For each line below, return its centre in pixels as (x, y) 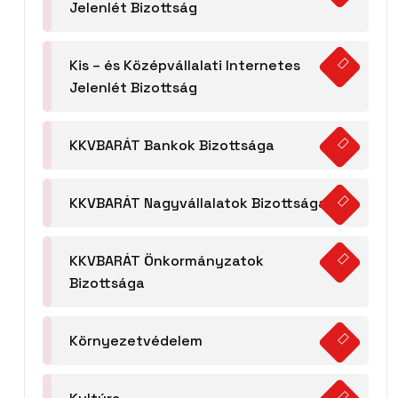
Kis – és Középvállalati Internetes (185, 66)
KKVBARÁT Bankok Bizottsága (172, 146)
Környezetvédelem (136, 341)
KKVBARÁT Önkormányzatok (167, 261)
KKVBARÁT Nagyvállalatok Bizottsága (198, 203)
